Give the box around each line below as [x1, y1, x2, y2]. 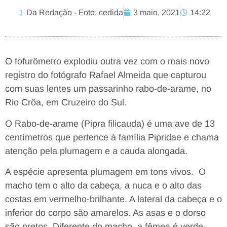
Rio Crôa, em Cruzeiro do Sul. [5, 97, 127, 108]
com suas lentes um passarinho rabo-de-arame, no [5, 84, 211, 94]
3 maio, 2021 [133, 8, 180, 17]
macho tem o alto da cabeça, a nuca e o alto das [5, 180, 202, 191]
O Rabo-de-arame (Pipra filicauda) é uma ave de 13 [5, 118, 215, 129]
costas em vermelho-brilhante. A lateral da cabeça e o [5, 194, 222, 204]
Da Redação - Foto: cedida [26, 8, 123, 17]
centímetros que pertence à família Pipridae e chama [5, 132, 219, 142]
